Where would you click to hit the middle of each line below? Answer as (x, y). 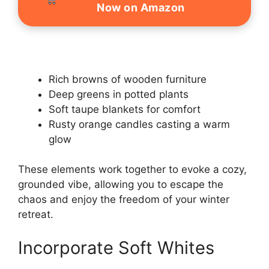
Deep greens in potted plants (119, 94)
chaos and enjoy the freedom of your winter (124, 200)
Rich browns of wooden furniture (128, 79)
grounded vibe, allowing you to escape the (121, 185)
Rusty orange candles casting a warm (139, 124)
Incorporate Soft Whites (116, 247)
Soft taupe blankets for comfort (125, 109)
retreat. (36, 215)
